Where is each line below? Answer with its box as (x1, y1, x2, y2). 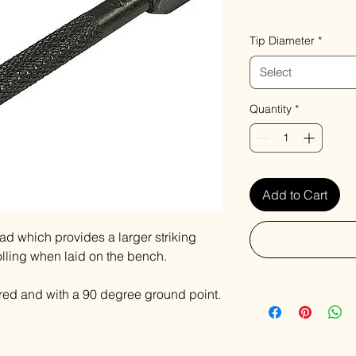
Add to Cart (262, 187, 327, 203)
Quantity (250, 102, 292, 116)
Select (260, 64, 292, 79)
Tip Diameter (250, 33, 315, 48)
